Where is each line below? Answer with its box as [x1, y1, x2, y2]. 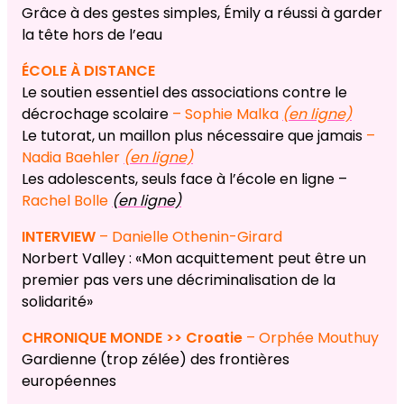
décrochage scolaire [22, 104, 172, 125]
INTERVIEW [22, 226, 96, 248]
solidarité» [22, 291, 93, 313]
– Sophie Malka [172, 104, 282, 125]
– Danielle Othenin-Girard [96, 226, 282, 248]
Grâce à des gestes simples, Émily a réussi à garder [22, 3, 382, 24]
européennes [22, 371, 116, 392]
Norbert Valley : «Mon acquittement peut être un [22, 248, 366, 270]
